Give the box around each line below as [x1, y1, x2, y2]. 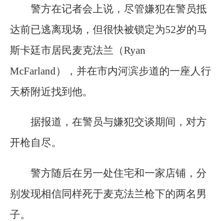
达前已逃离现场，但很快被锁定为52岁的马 [10, 24, 207, 36]
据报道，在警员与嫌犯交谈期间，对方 [31, 116, 207, 128]
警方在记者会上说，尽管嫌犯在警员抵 [31, 3, 207, 15]
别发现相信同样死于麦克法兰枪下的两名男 [10, 187, 207, 200]
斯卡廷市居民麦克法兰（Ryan [10, 44, 146, 57]
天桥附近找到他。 [10, 86, 93, 98]
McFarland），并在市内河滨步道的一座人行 [10, 65, 211, 77]
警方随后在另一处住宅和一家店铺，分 [31, 167, 207, 179]
